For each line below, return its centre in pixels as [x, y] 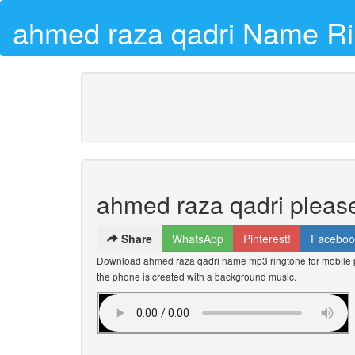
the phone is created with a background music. [197, 276]
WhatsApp [198, 239]
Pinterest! [267, 239]
